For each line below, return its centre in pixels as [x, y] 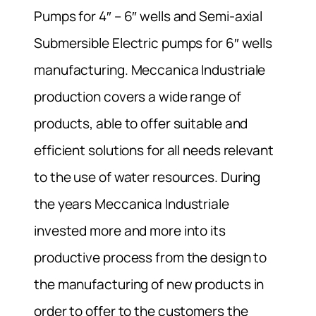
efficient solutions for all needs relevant [154, 150]
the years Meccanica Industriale [132, 203]
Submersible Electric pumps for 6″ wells [153, 43]
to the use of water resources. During [147, 177]
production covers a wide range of [138, 96]
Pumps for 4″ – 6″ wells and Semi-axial [148, 16]
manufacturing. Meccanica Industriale [150, 69]
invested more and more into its [130, 230]
